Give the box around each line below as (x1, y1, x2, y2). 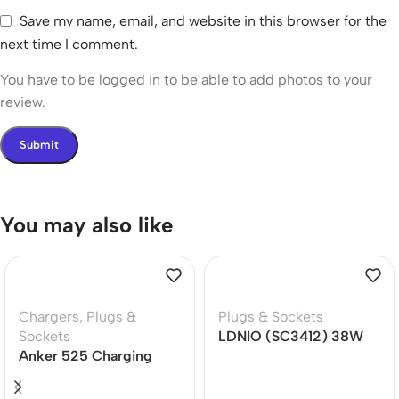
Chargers (19, 308, 79, 325)
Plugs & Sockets (218, 308, 323, 325)
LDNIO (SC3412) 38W (218, 328, 363, 345)
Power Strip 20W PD (218, 347, 352, 364)
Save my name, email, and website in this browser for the (20, 12, 387, 29)
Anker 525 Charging (19, 347, 152, 364)
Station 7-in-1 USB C (19, 367, 151, 384)
